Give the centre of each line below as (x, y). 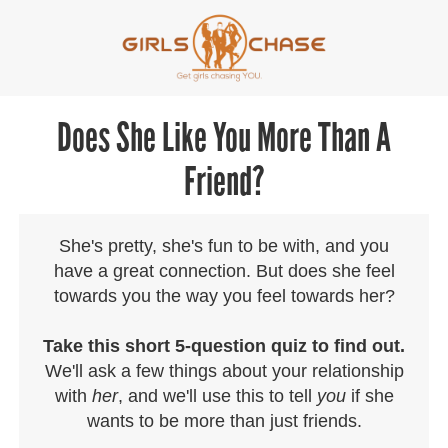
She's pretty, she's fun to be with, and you (224, 246)
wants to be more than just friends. (224, 421)
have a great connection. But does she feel (224, 271)
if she (369, 396)
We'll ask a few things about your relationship (224, 371)
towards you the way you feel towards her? (224, 296)
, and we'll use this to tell (217, 396)
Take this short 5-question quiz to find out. (224, 346)
